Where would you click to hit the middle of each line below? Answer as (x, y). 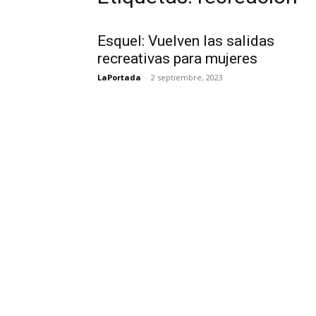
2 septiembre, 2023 (187, 77)
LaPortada (119, 77)
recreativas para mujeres (177, 59)
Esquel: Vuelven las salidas (186, 41)
